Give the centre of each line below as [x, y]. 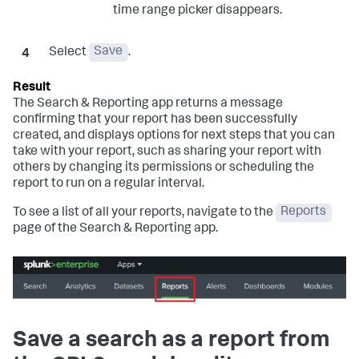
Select [69, 52]
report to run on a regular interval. [109, 184]
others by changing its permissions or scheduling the [163, 168]
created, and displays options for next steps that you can [174, 136]
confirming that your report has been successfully [155, 120]
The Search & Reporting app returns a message [148, 104]
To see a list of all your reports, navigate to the [144, 213]
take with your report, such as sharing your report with [167, 152]
